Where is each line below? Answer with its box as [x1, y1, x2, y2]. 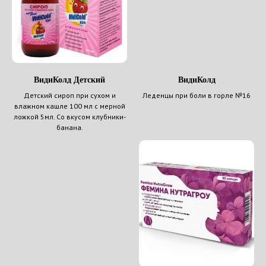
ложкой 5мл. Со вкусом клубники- [13, 112, 126, 122]
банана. [56, 123, 83, 132]
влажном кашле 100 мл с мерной [14, 102, 125, 111]
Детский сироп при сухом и [23, 91, 116, 100]
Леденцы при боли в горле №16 [142, 91, 251, 100]
